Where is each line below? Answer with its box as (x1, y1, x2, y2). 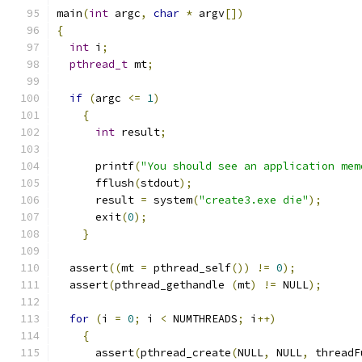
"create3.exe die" (199, 193, 309, 207)
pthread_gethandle (115, 278, 231, 292)
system (147, 193, 192, 207)
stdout (141, 176, 179, 190)
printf (57, 159, 134, 173)
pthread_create (141, 346, 231, 360)
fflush (57, 176, 134, 190)
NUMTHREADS (166, 312, 238, 326)
